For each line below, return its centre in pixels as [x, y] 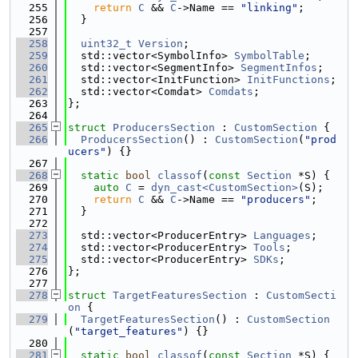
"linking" [269, 8]
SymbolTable [269, 56]
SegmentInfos [279, 68]
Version [161, 44]
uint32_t [106, 44]
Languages [282, 235]
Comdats [231, 91]
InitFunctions [288, 80]
